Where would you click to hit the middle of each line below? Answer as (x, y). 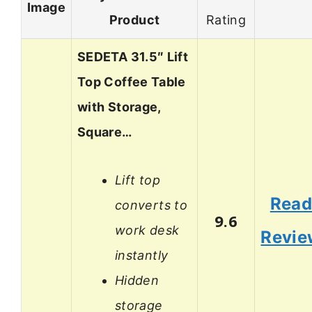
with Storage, (119, 107)
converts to (151, 205)
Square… (105, 132)
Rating (226, 20)
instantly (142, 255)
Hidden (137, 280)
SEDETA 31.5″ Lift (133, 57)
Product (134, 20)
